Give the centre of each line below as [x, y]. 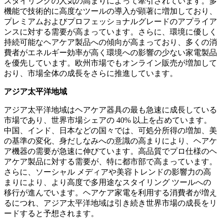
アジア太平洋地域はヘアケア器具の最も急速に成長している [110, 110]
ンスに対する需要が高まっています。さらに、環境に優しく [110, 32]
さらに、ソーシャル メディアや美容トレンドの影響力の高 [108, 172]
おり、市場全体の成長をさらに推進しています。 [91, 74]
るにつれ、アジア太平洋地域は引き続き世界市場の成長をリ [110, 203]
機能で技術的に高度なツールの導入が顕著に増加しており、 [110, 11]
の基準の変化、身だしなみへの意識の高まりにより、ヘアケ [110, 141]
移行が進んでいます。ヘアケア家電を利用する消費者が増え [110, 193]
